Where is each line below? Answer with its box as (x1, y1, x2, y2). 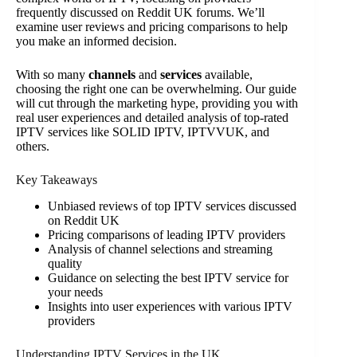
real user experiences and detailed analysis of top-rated (16, 111, 288, 124)
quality (48, 256, 82, 270)
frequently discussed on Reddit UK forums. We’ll (16, 6, 265, 19)
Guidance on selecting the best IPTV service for (48, 270, 288, 284)
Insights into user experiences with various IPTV (48, 299, 292, 313)
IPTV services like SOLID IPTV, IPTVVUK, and (16, 125, 269, 139)
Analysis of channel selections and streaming (48, 241, 273, 256)
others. (16, 139, 49, 153)
